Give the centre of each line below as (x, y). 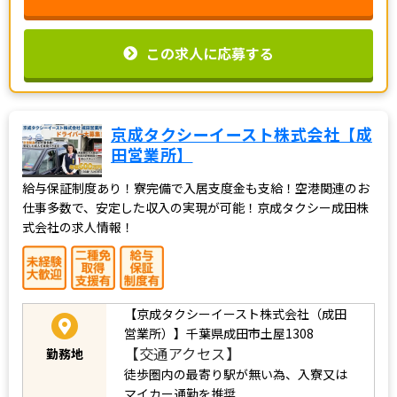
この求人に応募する (210, 53)
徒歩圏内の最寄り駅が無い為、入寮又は (236, 374)
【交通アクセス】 (182, 353)
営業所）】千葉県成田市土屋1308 (219, 333)
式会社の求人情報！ (78, 226)
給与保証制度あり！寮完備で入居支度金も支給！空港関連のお (196, 187)
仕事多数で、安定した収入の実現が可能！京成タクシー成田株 (195, 207)
